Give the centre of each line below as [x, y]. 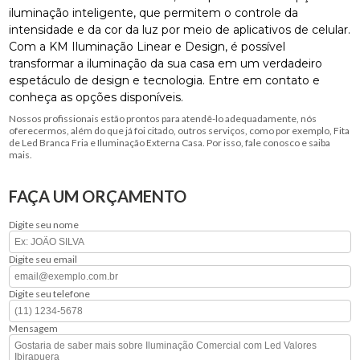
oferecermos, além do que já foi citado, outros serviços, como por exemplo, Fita [180, 131]
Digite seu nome [44, 225]
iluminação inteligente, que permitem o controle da [154, 13]
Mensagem [34, 329]
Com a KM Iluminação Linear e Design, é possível [147, 47]
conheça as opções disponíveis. [96, 98]
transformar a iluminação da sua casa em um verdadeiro [166, 64]
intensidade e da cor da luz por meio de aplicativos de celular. [180, 30]
